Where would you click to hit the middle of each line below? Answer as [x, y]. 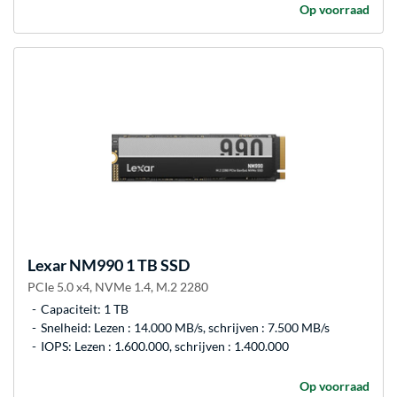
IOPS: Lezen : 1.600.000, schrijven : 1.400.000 [165, 346]
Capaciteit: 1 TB [85, 308]
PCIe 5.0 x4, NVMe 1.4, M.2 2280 [118, 286]
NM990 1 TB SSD [128, 265]
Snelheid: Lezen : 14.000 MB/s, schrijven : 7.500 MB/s [185, 327]
